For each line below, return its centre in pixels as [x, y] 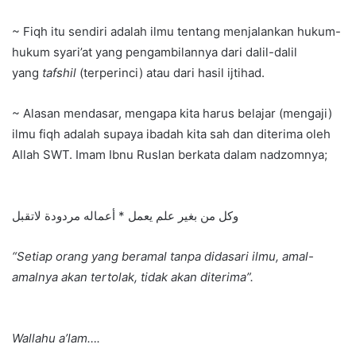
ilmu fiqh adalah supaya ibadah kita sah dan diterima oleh [171, 134]
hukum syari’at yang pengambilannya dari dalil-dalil [155, 52]
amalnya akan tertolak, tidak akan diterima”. [133, 277]
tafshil [59, 73]
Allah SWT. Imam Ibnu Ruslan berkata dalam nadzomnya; [170, 155]
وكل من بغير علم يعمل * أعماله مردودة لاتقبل [125, 216]
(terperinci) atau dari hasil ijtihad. [170, 73]
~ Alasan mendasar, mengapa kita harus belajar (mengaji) [172, 114]
